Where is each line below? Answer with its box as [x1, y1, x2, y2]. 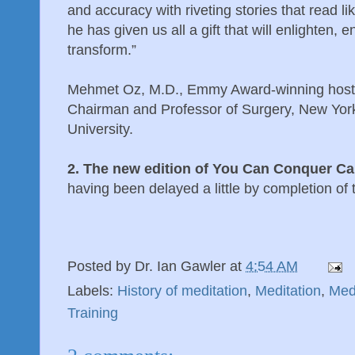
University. [67, 121, 133, 138]
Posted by [67, 258, 135, 274]
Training [67, 305, 118, 322]
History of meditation [117, 283, 247, 300]
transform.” [67, 42, 136, 59]
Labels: [67, 283, 117, 300]
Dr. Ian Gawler [135, 258, 226, 274]
